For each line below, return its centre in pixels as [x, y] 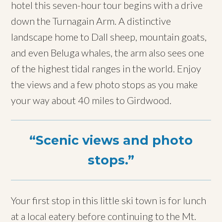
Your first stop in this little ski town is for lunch [109, 200]
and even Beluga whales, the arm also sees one [108, 52]
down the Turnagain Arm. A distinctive [91, 21]
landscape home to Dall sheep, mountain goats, [109, 36]
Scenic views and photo [114, 140]
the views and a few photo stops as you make [105, 84]
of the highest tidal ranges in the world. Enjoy [106, 68]
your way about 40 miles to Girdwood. [91, 100]
